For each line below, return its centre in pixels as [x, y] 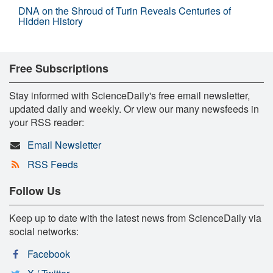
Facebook [48, 253]
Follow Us [35, 190]
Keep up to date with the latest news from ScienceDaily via [135, 218]
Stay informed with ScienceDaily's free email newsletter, [129, 95]
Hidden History [51, 21]
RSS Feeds [52, 164]
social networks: [44, 231]
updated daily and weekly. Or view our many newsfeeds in [134, 108]
